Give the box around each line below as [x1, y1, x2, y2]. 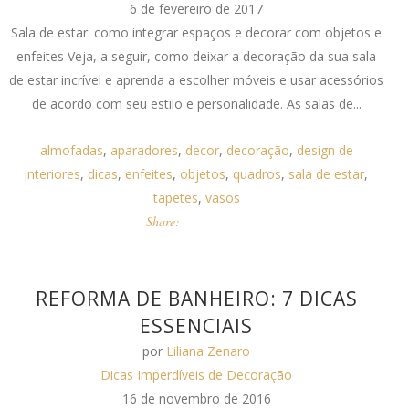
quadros [233, 165, 282, 183]
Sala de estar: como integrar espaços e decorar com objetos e [11, 24, 383, 41]
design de [296, 142, 353, 159]
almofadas [39, 142, 103, 159]
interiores [25, 165, 81, 183]
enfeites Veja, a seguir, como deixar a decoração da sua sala [16, 47, 377, 65]
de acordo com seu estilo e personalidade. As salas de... [31, 95, 362, 112]
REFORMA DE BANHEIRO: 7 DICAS [35, 286, 358, 311]
